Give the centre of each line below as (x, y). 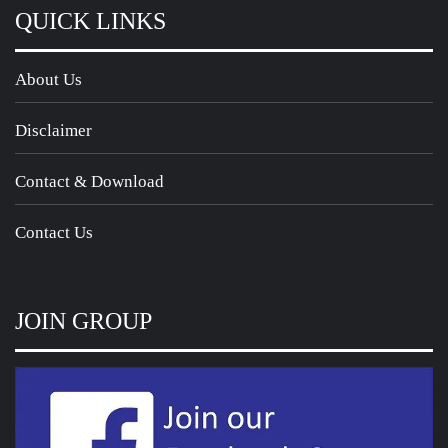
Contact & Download (89, 182)
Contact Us (54, 233)
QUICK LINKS (90, 21)
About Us (48, 80)
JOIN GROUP (83, 321)
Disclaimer (53, 131)
